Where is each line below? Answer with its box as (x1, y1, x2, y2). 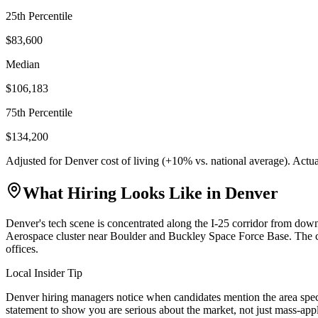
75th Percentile (6, 106, 72, 119)
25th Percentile (6, 9, 72, 22)
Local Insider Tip (6, 266, 82, 279)
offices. (6, 242, 38, 255)
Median (6, 57, 40, 70)
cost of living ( (98, 154, 165, 167)
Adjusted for (6, 154, 65, 167)
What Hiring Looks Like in (23, 183, 225, 202)
